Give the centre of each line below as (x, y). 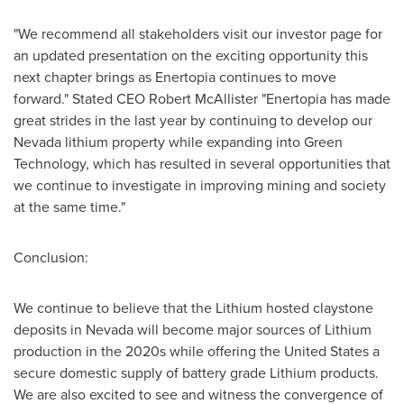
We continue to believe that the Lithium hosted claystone (193, 308)
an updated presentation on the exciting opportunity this (191, 55)
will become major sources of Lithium (252, 329)
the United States (314, 351)
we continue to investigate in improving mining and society (200, 185)
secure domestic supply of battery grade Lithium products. (196, 372)
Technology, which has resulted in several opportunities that (202, 163)
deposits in (50, 329)
